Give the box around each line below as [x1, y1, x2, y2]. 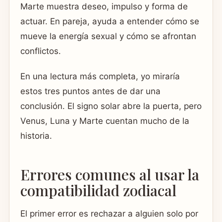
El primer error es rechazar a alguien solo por [20, 209, 198, 219]
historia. [20, 131, 52, 141]
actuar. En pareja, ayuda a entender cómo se [20, 16, 199, 26]
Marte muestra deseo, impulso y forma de [20, 1, 188, 11]
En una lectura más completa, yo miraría [20, 71, 180, 82]
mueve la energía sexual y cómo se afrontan [20, 31, 196, 41]
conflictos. [20, 46, 61, 56]
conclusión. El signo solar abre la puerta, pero [20, 101, 202, 111]
